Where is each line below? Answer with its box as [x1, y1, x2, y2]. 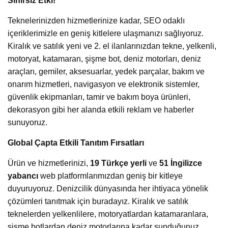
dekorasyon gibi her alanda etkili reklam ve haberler [8, 105, 194, 114]
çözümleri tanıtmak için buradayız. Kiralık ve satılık [8, 196, 188, 206]
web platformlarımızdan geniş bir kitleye [38, 171, 183, 180]
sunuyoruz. [8, 118, 47, 127]
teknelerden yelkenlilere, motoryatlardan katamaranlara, [8, 209, 208, 218]
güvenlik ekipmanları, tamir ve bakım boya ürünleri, [8, 92, 190, 101]
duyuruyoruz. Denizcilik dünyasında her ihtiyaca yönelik [8, 184, 208, 193]
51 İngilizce [159, 158, 202, 167]
